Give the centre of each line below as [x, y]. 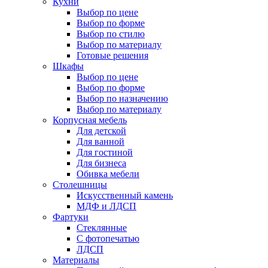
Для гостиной [105, 152]
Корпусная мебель [90, 120]
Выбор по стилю [111, 34]
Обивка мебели [108, 174]
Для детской [101, 131]
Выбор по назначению [122, 98]
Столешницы [80, 185]
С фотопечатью [108, 238]
